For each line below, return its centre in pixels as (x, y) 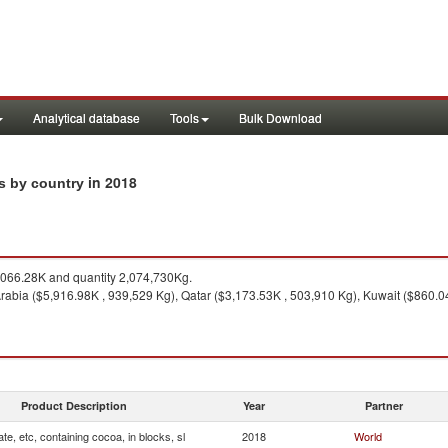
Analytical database (86, 117)
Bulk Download (280, 117)
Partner (384, 405)
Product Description (74, 405)
